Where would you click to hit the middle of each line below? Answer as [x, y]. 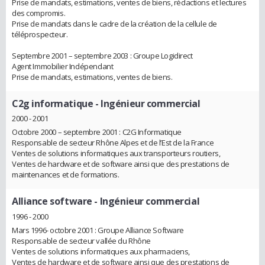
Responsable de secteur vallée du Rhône [82, 240]
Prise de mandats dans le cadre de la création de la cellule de [114, 23]
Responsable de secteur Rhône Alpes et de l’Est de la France [113, 143]
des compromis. [39, 13]
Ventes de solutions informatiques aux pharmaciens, [101, 251]
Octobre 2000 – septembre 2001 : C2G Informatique [97, 132]
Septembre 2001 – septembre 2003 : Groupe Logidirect [102, 55]
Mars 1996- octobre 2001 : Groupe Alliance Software [98, 230]
